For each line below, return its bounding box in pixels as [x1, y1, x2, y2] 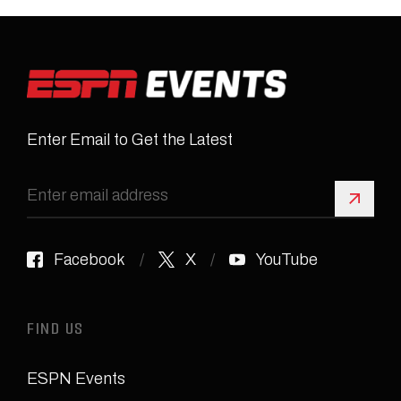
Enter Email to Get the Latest [27, 131, 233, 149]
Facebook [54, 251, 125, 269]
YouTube [256, 251, 318, 269]
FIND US [27, 324, 84, 337]
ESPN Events [27, 370, 125, 388]
